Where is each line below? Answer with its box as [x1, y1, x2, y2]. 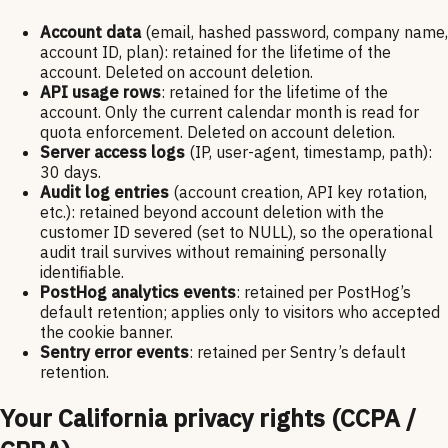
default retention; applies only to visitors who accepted [40, 302, 440, 323]
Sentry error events [40, 342, 189, 363]
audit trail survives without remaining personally [40, 242, 387, 263]
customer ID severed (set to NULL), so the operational [40, 222, 433, 243]
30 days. [40, 162, 101, 183]
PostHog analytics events [40, 282, 236, 303]
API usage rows [40, 82, 161, 103]
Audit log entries [40, 182, 169, 203]
